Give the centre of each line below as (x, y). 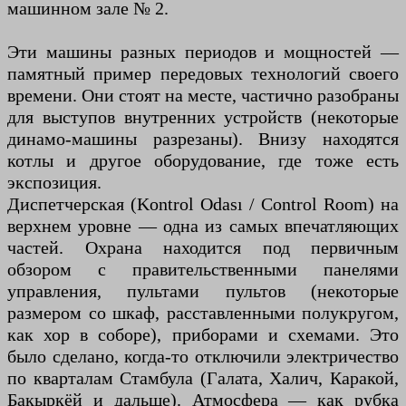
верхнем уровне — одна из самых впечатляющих (203, 225)
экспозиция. (54, 182)
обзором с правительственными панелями (203, 269)
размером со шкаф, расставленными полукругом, (203, 312)
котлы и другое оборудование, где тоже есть (203, 160)
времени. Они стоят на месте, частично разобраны (203, 95)
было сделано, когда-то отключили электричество (203, 356)
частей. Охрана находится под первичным (203, 247)
